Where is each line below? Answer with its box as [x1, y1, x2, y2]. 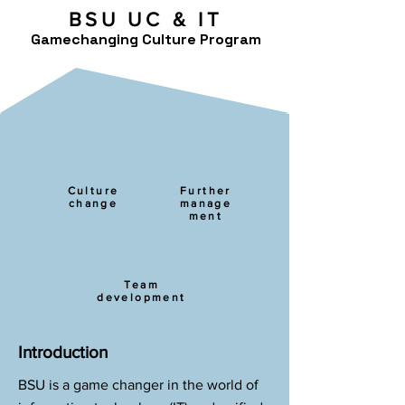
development [97, 291, 186, 304]
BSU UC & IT [68, 9, 223, 30]
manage [179, 197, 232, 210]
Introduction [18, 343, 108, 362]
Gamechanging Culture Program [30, 30, 261, 49]
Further [180, 184, 231, 197]
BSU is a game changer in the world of [18, 377, 259, 392]
